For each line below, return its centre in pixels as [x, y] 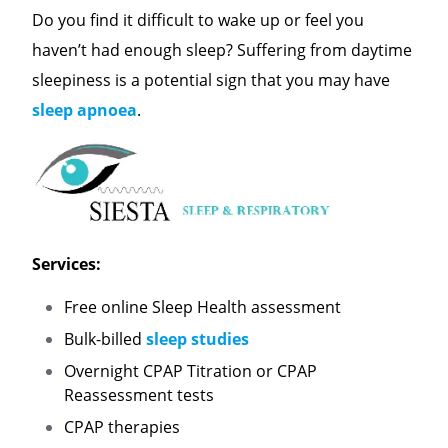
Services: [66, 263]
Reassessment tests [139, 394]
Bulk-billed [105, 338]
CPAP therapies [122, 426]
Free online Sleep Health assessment [202, 306]
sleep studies [197, 338]
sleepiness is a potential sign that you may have [211, 79]
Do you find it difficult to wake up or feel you [198, 19]
